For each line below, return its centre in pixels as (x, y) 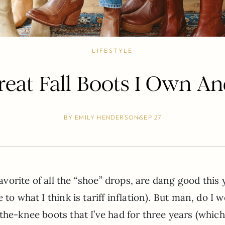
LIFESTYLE (113, 50)
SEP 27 (151, 117)
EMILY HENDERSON (107, 117)
